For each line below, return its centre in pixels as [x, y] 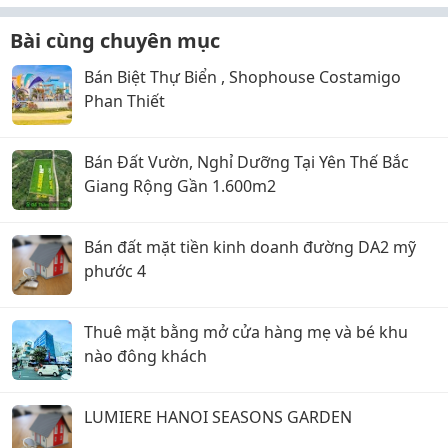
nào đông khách [145, 356]
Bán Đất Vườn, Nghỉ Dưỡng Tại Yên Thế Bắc [246, 162]
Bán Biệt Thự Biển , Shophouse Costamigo [242, 77]
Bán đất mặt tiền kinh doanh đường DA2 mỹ [250, 247]
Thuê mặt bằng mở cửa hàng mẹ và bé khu [246, 332]
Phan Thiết [124, 101]
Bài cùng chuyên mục [115, 40]
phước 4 [115, 271]
